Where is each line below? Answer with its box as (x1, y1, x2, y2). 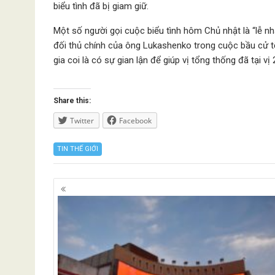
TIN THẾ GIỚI (57, 145, 98, 153)
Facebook (119, 115, 152, 126)
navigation (53, 190, 122, 208)
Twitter (70, 115, 94, 126)
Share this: (53, 96, 91, 105)
